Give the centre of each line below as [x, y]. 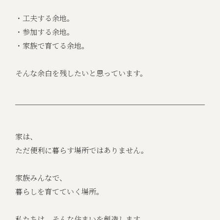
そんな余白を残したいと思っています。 [82, 73]
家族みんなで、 [41, 178]
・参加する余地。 [45, 32]
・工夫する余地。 [45, 18]
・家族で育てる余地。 [52, 46]
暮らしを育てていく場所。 [60, 192]
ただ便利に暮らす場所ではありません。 [82, 150]
